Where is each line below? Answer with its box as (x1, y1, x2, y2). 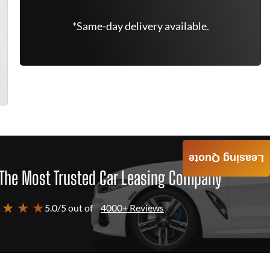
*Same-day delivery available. (72, 19, 209, 33)
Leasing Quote (189, 152, 264, 165)
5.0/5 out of (45, 202, 93, 213)
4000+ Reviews (101, 202, 164, 213)
